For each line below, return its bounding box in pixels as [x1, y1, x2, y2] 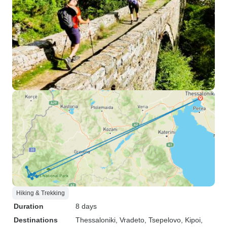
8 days [75, 202, 97, 210]
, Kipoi [181, 216, 201, 224]
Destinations [14, 216, 58, 224]
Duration [14, 202, 44, 210]
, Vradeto [116, 216, 144, 224]
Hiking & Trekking [16, 190, 65, 197]
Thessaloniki [75, 216, 116, 224]
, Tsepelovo [144, 216, 181, 224]
